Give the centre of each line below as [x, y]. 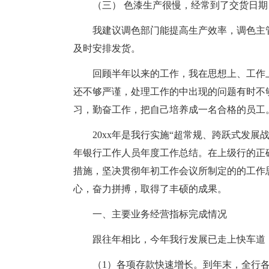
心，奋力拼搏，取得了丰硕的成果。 [150, 189]
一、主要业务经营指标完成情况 [160, 214]
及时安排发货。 [107, 48]
